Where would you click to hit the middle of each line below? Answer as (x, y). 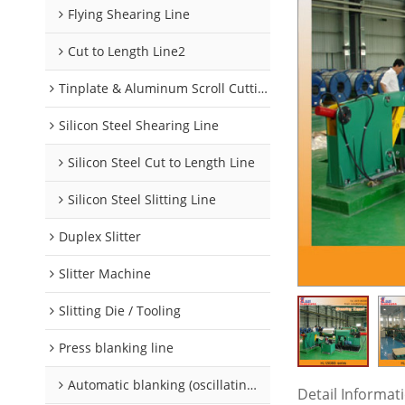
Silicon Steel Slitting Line (142, 199)
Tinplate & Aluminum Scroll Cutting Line (158, 88)
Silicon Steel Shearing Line (139, 125)
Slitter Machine (105, 273)
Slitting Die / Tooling (120, 311)
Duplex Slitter (100, 236)
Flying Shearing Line (129, 14)
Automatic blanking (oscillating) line (157, 385)
